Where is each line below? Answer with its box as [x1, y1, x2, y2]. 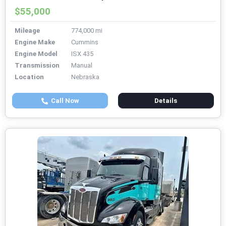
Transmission [15, 62, 60, 70]
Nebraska [71, 73, 99, 81]
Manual [71, 62, 92, 70]
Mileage [15, 27, 40, 35]
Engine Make [15, 38, 55, 46]
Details [154, 97, 178, 105]
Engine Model [15, 50, 58, 58]
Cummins [71, 38, 98, 46]
